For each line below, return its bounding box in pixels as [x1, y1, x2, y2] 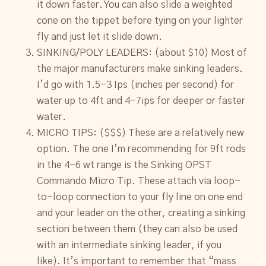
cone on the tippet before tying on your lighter [37, 15, 243, 26]
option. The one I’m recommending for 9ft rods [37, 144, 246, 154]
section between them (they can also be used [37, 224, 238, 234]
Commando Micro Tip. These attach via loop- [37, 176, 241, 186]
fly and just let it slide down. [37, 31, 163, 42]
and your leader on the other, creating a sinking [37, 208, 246, 218]
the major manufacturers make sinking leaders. [37, 64, 243, 74]
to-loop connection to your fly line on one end [37, 192, 243, 202]
